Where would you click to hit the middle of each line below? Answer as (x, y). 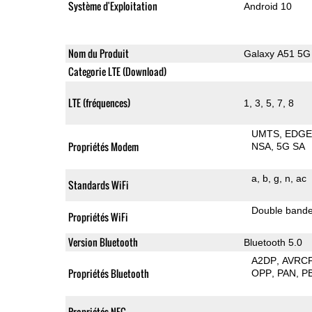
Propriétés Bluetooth (108, 273)
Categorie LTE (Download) (117, 71)
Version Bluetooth (103, 242)
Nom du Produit (98, 53)
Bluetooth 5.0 (273, 242)
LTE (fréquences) (99, 102)
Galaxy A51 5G (277, 53)
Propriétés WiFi (98, 217)
